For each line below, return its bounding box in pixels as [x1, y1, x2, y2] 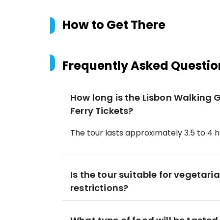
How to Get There [62, 17, 165, 33]
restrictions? [70, 182, 129, 194]
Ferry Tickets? [70, 105, 134, 117]
